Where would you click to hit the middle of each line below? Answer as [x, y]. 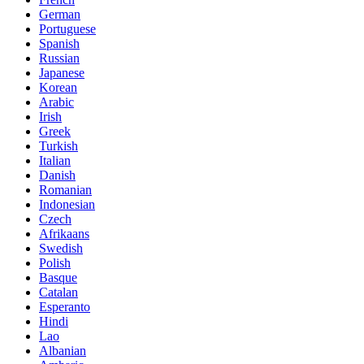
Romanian [65, 189]
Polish [55, 262]
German [60, 14]
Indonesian [67, 204]
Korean [58, 87]
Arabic [56, 102]
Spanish [59, 43]
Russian [59, 58]
